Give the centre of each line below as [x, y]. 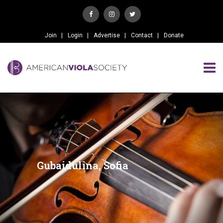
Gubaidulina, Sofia [83, 165]
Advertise [107, 35]
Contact [142, 35]
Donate [173, 35]
